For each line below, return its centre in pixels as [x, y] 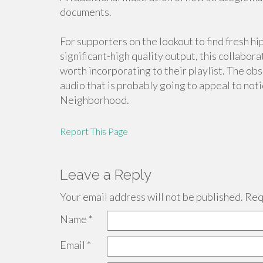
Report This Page [94, 131]
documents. [86, 12]
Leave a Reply [106, 175]
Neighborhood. [95, 100]
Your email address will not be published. [151, 197]
